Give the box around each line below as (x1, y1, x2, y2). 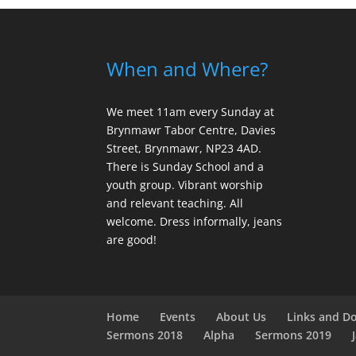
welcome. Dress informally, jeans (106, 214, 283, 229)
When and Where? (106, 56, 269, 82)
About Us (216, 309, 267, 325)
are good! (106, 232, 157, 247)
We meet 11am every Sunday (106, 104, 261, 119)
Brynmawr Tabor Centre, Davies (106, 122, 277, 137)
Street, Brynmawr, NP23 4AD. (106, 141, 262, 156)
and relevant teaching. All (106, 195, 244, 211)
